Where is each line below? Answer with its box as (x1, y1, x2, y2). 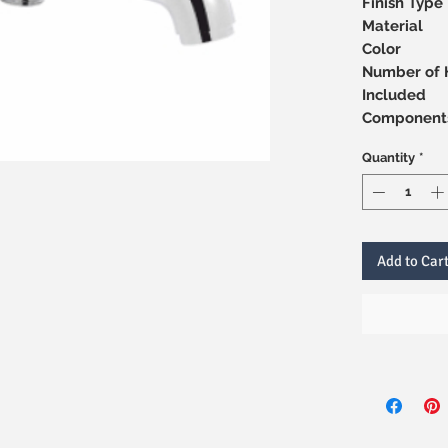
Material (361, 17, 423, 35)
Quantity (361, 150, 415, 165)
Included (361, 86, 426, 104)
